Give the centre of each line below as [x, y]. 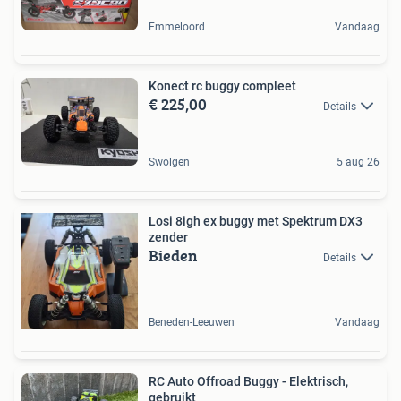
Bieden [173, 255]
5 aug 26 [358, 162]
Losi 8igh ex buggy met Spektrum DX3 [256, 221]
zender [168, 237]
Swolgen [169, 162]
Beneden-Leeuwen [192, 322]
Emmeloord [177, 26]
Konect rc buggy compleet [222, 85]
